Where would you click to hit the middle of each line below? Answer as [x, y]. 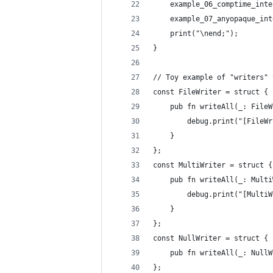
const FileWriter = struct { [211, 92]
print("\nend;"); [196, 34]
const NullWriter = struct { [211, 238]
